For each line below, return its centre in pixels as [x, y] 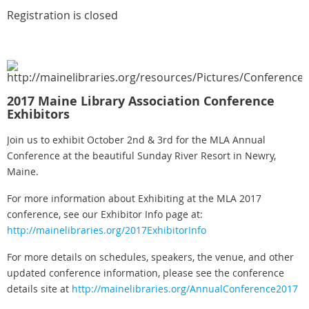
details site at [39, 288]
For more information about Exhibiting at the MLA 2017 [134, 198]
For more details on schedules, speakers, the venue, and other [150, 257]
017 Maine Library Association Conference [144, 101]
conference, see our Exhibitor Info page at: [105, 214]
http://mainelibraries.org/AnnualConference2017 [185, 288]
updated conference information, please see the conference [146, 272]
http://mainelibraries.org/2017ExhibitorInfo [107, 230]
